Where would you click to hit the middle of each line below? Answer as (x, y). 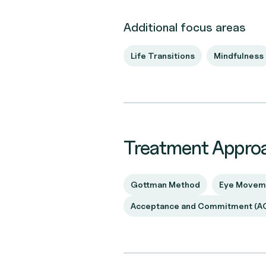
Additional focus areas (185, 27)
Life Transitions (163, 56)
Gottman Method (165, 184)
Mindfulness (239, 56)
